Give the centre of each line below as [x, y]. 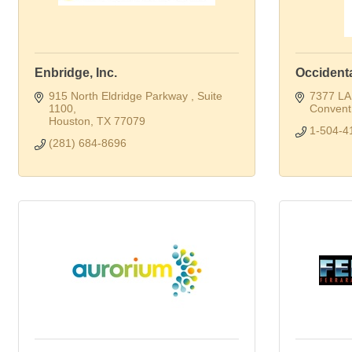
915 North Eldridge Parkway [119, 96]
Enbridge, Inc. [76, 73]
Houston [69, 121]
